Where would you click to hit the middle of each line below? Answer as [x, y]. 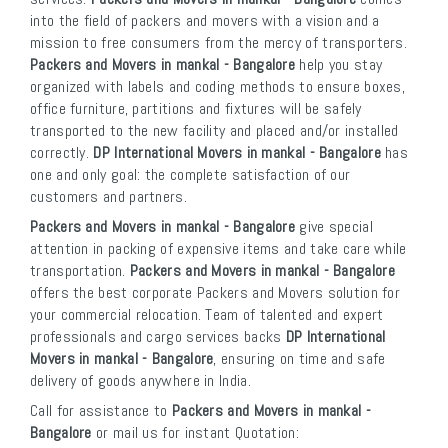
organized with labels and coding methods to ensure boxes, [218, 87]
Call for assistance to [101, 411]
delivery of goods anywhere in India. [140, 381]
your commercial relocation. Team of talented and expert [207, 315]
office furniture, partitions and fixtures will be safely [196, 109]
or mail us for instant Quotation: [195, 433]
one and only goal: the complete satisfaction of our [190, 175]
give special [334, 227]
